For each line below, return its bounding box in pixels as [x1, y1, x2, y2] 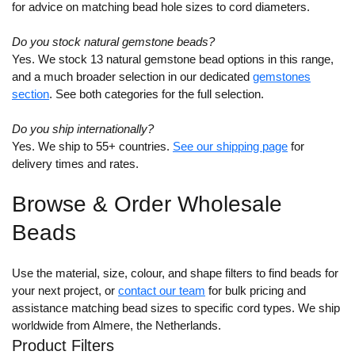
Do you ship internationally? [12, 122, 154, 136]
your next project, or [12, 284, 118, 298]
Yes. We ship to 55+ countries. [12, 139, 173, 154]
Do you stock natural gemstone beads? [12, 35, 215, 49]
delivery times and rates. [12, 157, 139, 171]
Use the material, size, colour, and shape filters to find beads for [12, 266, 338, 281]
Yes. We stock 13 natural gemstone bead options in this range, [12, 52, 334, 67]
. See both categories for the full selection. [49, 87, 264, 101]
